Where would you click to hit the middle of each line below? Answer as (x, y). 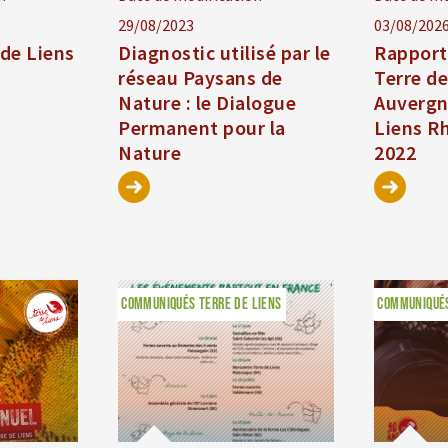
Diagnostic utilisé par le (224, 53)
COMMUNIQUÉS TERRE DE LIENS (201, 305)
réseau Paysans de (200, 78)
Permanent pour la (202, 128)
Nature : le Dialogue (207, 103)
